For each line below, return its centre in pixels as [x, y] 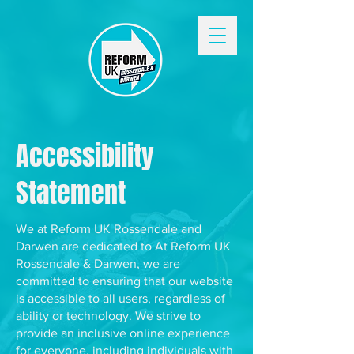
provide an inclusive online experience [123, 333]
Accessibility [85, 155]
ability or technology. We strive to [108, 316]
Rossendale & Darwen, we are [98, 264]
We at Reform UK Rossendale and [109, 229]
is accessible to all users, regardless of [121, 298]
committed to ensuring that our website [124, 281]
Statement [71, 192]
